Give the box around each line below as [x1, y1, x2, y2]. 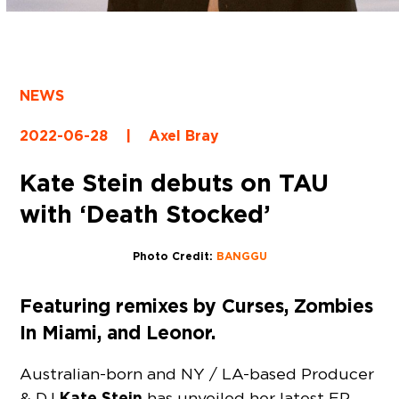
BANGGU [216, 248, 267, 264]
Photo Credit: [132, 248, 216, 264]
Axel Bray [149, 126, 220, 146]
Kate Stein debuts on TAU [20, 167, 330, 199]
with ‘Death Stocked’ [20, 198, 272, 231]
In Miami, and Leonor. [20, 320, 216, 345]
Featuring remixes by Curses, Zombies [20, 293, 374, 318]
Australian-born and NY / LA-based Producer [20, 363, 375, 383]
